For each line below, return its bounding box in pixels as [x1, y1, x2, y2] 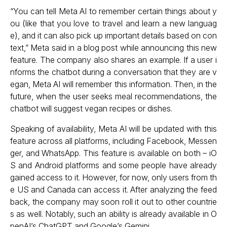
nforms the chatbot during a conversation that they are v [10, 67, 217, 77]
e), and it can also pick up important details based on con [10, 30, 217, 41]
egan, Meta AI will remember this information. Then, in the [10, 79, 217, 89]
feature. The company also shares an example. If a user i [10, 55, 217, 65]
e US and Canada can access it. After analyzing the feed [10, 184, 217, 195]
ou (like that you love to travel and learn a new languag [10, 18, 217, 28]
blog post [84, 43, 118, 53]
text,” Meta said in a [10, 43, 84, 53]
